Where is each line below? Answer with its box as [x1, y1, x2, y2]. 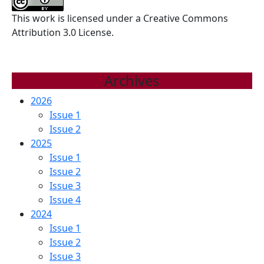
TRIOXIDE [94, 14, 157, 32]
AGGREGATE [94, 30, 173, 49]
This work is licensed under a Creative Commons [12, 12, 228, 25]
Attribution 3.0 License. [12, 26, 114, 39]
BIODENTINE [94, 63, 177, 82]
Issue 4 [49, 193, 81, 206]
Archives [104, 71, 160, 90]
